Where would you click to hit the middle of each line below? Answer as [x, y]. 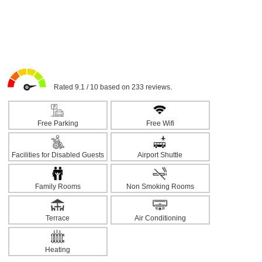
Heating [58, 250]
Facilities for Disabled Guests [58, 155]
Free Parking [58, 123]
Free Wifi [160, 123]
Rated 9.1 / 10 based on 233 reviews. [109, 87]
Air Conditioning [160, 218]
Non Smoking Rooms [160, 187]
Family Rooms [58, 187]
